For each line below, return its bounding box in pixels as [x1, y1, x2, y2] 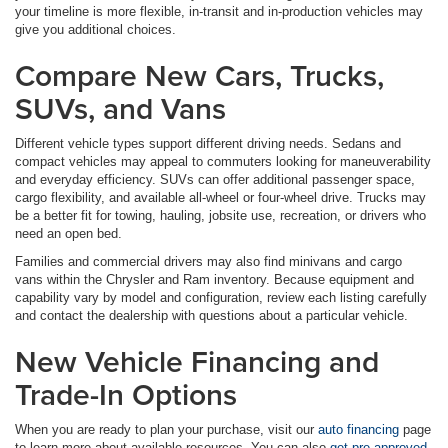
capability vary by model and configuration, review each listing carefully [15, 290, 427, 306]
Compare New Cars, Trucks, [15, 54, 384, 98]
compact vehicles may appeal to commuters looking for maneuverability [15, 154, 431, 170]
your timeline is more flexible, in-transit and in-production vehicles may [15, 4, 423, 20]
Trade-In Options [15, 373, 237, 417]
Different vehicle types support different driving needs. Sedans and [15, 136, 401, 152]
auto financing [318, 422, 399, 438]
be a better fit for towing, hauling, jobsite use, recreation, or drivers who [15, 208, 426, 224]
